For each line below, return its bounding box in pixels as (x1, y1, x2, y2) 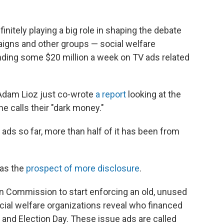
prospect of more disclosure (26, 163, 139, 173)
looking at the (128, 89, 181, 99)
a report (95, 89, 128, 99)
